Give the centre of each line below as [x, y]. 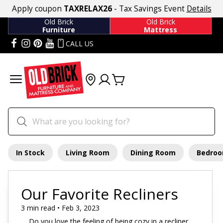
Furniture [59, 30]
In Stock [30, 152]
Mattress [161, 30]
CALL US [80, 44]
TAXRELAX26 [88, 9]
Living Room [88, 152]
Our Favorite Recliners [100, 194]
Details [199, 9]
